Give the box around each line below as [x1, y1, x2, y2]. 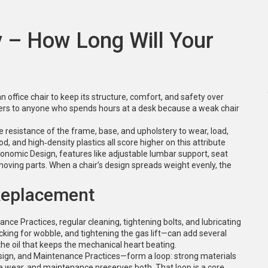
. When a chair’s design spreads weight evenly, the [45, 160, 232, 170]
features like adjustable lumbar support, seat [59, 149, 228, 159]
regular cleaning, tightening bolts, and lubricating [59, 217, 241, 227]
